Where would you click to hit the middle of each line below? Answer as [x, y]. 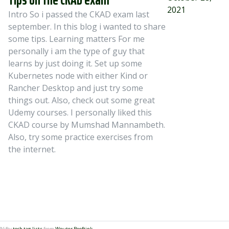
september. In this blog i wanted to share [87, 27]
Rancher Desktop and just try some [76, 88]
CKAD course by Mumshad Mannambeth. [87, 125]
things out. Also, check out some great [82, 100]
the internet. [32, 149]
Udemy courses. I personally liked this [80, 112]
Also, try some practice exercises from [81, 137]
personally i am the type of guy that [76, 51]
